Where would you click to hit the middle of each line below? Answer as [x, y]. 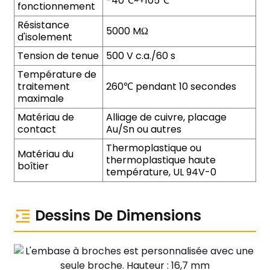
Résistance [43, 25]
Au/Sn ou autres [143, 129]
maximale [40, 99]
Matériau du [45, 154]
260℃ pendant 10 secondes [171, 86]
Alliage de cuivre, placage [166, 117]
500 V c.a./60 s [140, 56]
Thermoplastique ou [153, 148]
